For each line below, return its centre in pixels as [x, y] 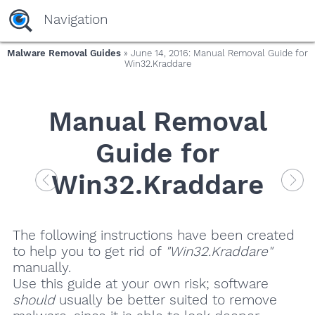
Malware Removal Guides [64, 53]
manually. [41, 268]
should [33, 300]
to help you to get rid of [89, 252]
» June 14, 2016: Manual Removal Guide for [214, 53]
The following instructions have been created [153, 236]
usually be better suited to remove [166, 300]
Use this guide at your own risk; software [140, 284]
